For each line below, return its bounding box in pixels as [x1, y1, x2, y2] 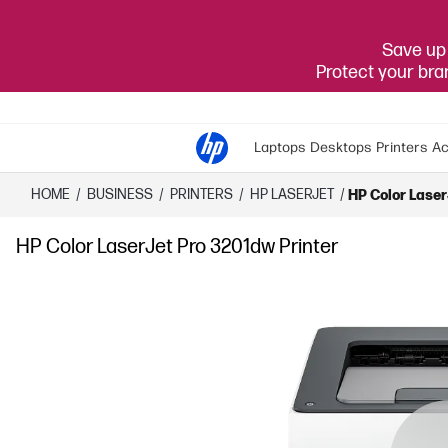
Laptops [254, 139, 306, 156]
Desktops [310, 139, 372, 156]
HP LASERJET [250, 186, 334, 203]
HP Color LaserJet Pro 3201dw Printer [16, 235, 338, 259]
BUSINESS [87, 186, 153, 203]
